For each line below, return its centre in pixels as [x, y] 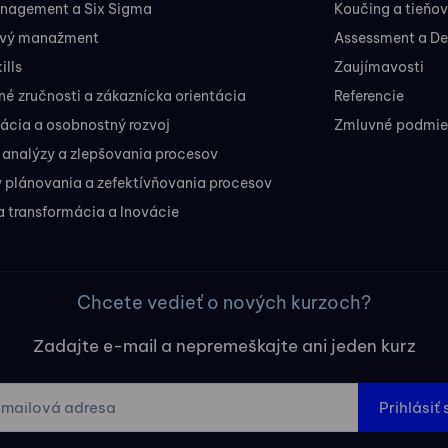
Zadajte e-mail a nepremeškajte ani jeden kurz [224, 346]
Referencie [369, 96]
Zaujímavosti [379, 67]
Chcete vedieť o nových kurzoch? [224, 302]
